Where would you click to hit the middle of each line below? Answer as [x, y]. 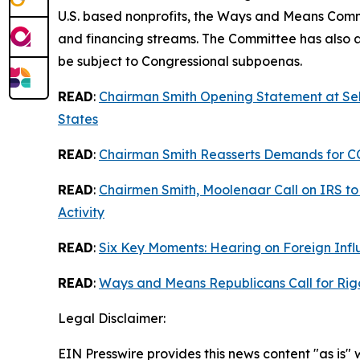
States [78, 119]
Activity [81, 212]
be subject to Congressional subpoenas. [180, 61]
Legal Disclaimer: [112, 318]
